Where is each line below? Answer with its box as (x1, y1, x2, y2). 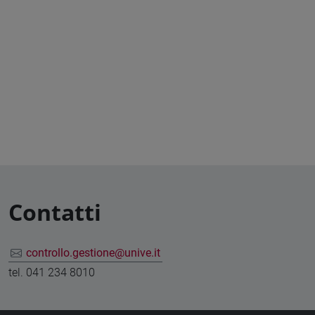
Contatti (8, 197, 101, 227)
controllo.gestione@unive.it (26, 246, 161, 260)
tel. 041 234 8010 (8, 265, 95, 279)
